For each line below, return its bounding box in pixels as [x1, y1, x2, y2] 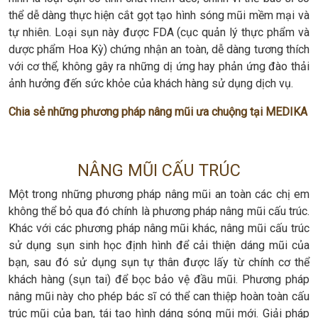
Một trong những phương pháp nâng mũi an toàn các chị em [9, 187, 309, 201]
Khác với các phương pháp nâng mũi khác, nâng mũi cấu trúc [9, 221, 309, 235]
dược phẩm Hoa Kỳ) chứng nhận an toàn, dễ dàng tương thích [9, 42, 309, 56]
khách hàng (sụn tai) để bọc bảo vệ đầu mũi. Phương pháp [9, 272, 309, 286]
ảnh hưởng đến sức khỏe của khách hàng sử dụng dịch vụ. [9, 76, 293, 90]
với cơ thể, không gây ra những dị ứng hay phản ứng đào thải [9, 59, 309, 73]
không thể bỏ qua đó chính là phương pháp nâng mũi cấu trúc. [9, 204, 309, 218]
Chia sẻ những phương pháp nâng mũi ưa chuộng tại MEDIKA [9, 104, 307, 119]
